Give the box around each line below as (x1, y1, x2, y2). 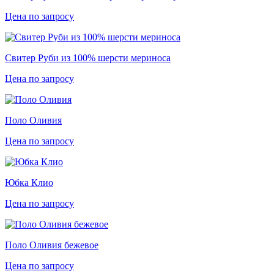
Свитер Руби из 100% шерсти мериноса (5, 53, 171, 64)
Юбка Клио (5, 177, 53, 188)
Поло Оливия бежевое (5, 240, 98, 251)
